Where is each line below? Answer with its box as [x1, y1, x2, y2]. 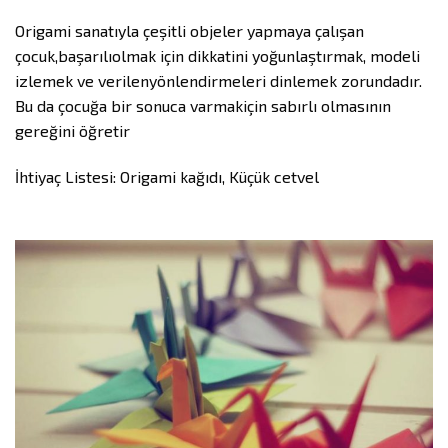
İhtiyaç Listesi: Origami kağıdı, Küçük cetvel [15, 167, 319, 187]
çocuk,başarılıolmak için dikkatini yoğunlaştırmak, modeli [15, 46, 420, 66]
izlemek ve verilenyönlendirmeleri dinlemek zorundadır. [15, 71, 422, 91]
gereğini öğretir [15, 121, 130, 141]
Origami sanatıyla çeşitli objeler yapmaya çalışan [15, 21, 364, 41]
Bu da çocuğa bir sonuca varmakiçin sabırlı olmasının [15, 96, 391, 116]
